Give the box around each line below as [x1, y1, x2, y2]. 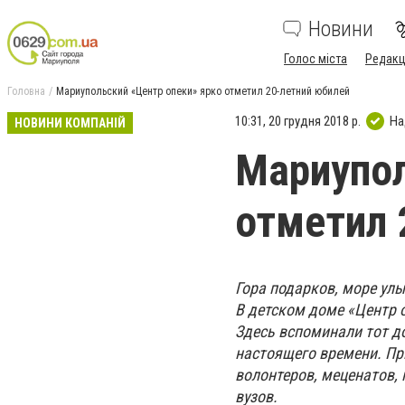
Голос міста [284, 52, 347, 66]
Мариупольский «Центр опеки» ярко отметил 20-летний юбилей [56, 85, 350, 98]
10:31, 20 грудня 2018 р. [235, 112, 361, 129]
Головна [7, 85, 45, 98]
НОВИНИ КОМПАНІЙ [14, 116, 126, 130]
